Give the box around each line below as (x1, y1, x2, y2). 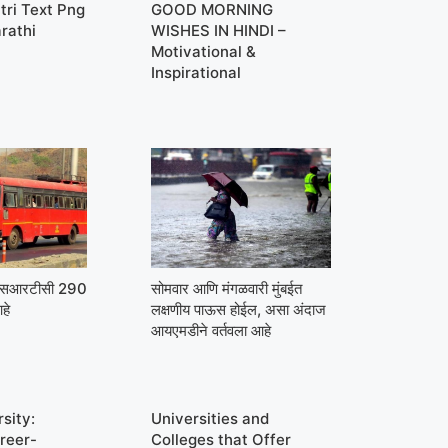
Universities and (150, 408, 269, 428)
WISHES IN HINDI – (150, 20, 286, 40)
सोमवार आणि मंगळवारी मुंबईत (150, 278, 302, 298)
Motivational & (150, 41, 256, 61)
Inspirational (150, 62, 241, 82)
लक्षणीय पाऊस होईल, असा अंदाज (150, 299, 326, 319)
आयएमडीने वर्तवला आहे (150, 320, 271, 340)
